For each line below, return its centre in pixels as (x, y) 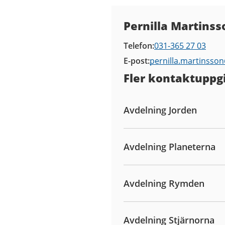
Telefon (138, 46)
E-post (136, 61)
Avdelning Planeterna (170, 147)
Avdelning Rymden (164, 183)
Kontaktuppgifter (166, 14)
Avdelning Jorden (160, 110)
